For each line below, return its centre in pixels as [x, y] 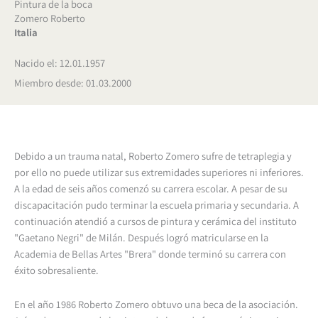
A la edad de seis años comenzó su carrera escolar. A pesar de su [151, 188]
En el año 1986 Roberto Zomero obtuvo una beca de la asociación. [156, 305]
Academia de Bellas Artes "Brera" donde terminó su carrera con [150, 253]
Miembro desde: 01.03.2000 [73, 82]
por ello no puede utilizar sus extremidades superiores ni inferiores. [159, 172]
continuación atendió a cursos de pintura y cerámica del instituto [155, 221]
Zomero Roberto [50, 18]
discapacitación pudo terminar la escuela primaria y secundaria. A [157, 204]
